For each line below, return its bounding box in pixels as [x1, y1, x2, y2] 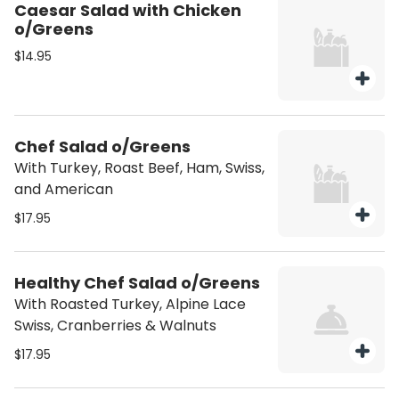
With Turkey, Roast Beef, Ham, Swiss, [14, 158, 265, 178]
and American [14, 179, 113, 199]
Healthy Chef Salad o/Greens [14, 272, 260, 294]
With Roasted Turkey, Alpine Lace [14, 294, 246, 314]
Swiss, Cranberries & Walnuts [14, 315, 216, 336]
